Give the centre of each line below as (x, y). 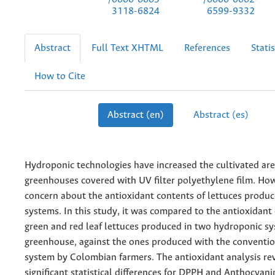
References (207, 48)
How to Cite (60, 76)
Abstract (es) (221, 115)
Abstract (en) (136, 115)
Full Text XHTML (127, 48)
